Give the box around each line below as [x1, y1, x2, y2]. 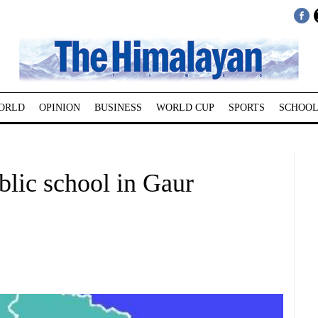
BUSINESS [94, 102, 142, 113]
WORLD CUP [155, 102, 214, 113]
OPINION [38, 102, 80, 113]
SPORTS [228, 102, 265, 113]
